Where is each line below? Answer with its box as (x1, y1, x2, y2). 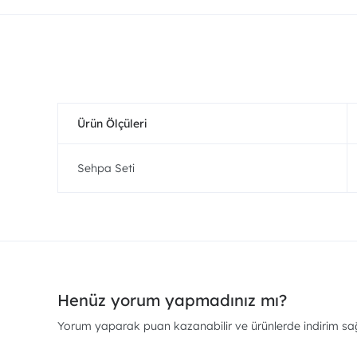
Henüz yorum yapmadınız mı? (57, 290, 287, 310)
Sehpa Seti (77, 161, 135, 175)
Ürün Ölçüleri (77, 116, 147, 131)
